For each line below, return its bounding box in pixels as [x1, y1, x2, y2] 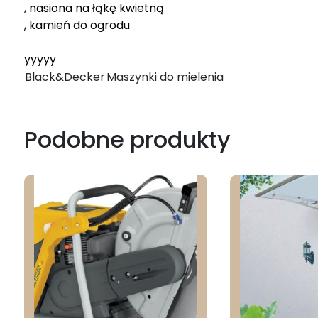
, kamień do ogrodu [24, 16, 130, 33]
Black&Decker [25, 68, 105, 85]
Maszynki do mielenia [106, 68, 224, 85]
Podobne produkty [24, 123, 231, 155]
